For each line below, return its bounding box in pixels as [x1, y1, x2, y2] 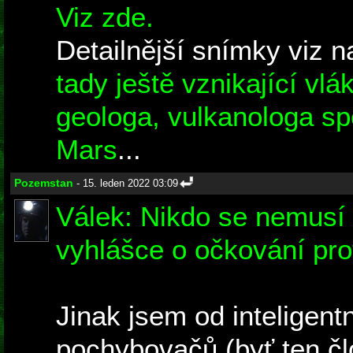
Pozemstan [14, 176, 73, 190]
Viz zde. [56, 2, 154, 33]
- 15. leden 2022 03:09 [73, 177, 178, 190]
